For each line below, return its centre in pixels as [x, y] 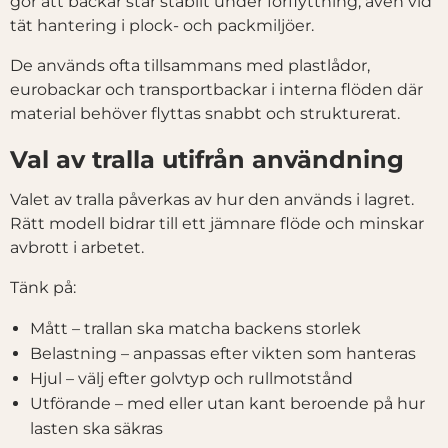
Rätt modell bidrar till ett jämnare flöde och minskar [217, 224]
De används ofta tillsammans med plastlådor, [190, 66]
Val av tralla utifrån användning [207, 160]
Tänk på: [43, 288]
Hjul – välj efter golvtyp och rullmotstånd [191, 379]
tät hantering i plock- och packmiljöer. [162, 26]
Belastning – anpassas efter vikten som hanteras [223, 354]
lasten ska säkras [96, 429]
